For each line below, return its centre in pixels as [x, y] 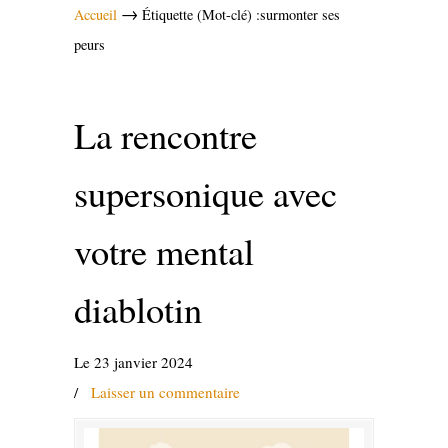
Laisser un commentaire [165, 392]
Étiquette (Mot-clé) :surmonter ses [241, 14]
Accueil [95, 14]
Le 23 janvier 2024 [135, 362]
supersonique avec [205, 193]
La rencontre [165, 135]
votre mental [164, 251]
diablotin [138, 309]
